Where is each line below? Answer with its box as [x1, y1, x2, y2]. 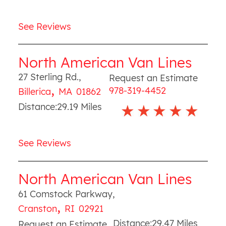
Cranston [18, 202, 57, 214]
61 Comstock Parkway [18, 188, 112, 200]
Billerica [18, 86, 51, 97]
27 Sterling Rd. [18, 71, 79, 83]
